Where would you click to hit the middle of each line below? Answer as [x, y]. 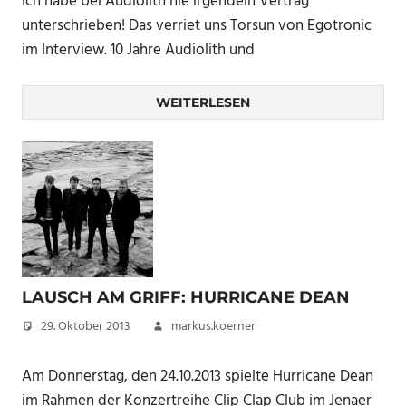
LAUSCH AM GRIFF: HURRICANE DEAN [186, 297]
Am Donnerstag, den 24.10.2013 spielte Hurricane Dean [198, 376]
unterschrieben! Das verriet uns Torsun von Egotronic [197, 25]
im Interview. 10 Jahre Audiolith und [138, 50]
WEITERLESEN [203, 102]
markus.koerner [213, 327]
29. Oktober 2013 [86, 327]
